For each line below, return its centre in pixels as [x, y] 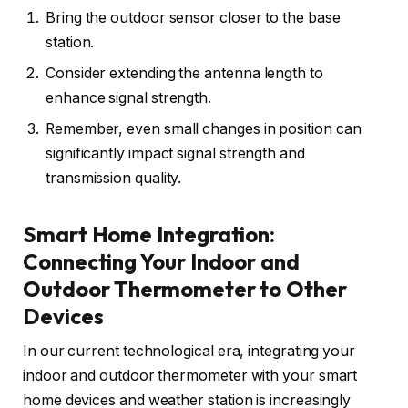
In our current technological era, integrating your [189, 351]
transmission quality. [114, 178]
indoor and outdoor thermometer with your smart [190, 375]
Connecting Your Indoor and [161, 261]
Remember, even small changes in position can [204, 129]
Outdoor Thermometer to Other [185, 288]
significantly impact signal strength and [175, 154]
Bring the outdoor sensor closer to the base [193, 18]
